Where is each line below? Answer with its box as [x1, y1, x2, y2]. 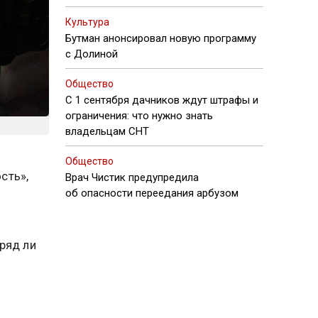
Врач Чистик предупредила [65, 171, 199, 184]
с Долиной [65, 48, 118, 60]
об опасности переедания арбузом [65, 187, 238, 199]
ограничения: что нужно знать [65, 109, 213, 122]
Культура [65, 16, 109, 28]
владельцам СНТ [65, 125, 149, 138]
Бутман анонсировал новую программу [65, 32, 256, 45]
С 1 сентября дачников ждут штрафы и [65, 94, 258, 106]
